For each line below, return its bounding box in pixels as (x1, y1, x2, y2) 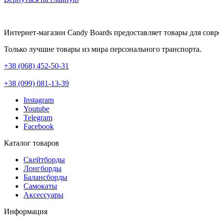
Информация (4, 207, 47, 216)
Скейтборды (23, 155, 65, 164)
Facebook (23, 122, 54, 131)
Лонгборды (23, 164, 62, 173)
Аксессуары (23, 191, 64, 199)
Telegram (23, 113, 52, 122)
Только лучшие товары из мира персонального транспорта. (4, 45, 201, 53)
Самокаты (23, 182, 57, 190)
